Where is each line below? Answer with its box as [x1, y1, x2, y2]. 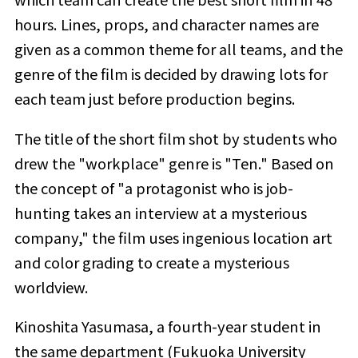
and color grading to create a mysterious [14, 251, 289, 272]
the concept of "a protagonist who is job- [14, 177, 293, 198]
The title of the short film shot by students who [14, 127, 337, 149]
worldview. [14, 276, 89, 297]
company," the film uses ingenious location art [14, 226, 332, 248]
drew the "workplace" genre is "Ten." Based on [14, 152, 334, 173]
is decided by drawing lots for [130, 63, 328, 85]
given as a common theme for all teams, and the [14, 38, 343, 60]
